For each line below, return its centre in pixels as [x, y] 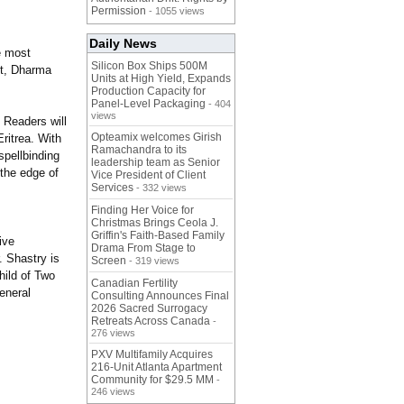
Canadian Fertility [134, 284]
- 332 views [160, 188]
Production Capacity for [148, 92]
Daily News [123, 44]
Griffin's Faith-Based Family [158, 236]
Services [112, 188]
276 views [113, 333]
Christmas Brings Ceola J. [155, 223]
